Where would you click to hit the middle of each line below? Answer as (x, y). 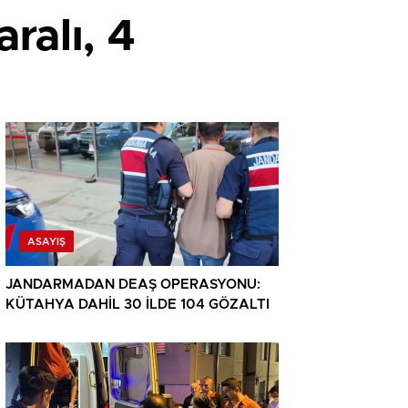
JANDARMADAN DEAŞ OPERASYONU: (133, 285)
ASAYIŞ (46, 242)
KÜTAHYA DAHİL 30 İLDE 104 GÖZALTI (138, 305)
